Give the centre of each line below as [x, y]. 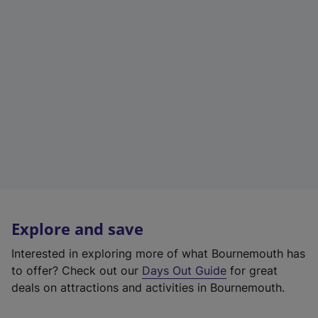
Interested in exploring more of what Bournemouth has [158, 253]
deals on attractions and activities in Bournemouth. [148, 287]
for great [252, 270]
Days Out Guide [184, 270]
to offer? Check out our [77, 270]
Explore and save [77, 229]
